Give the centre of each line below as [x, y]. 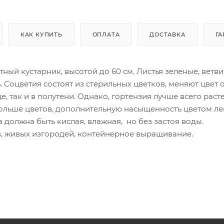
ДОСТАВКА [167, 35]
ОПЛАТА [106, 35]
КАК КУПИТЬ [41, 35]
